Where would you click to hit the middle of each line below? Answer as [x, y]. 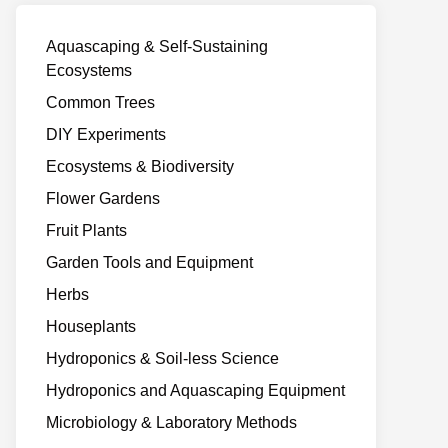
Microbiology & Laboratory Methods [171, 422]
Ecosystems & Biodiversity [140, 166]
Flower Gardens [103, 198]
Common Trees [100, 102]
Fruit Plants [86, 230]
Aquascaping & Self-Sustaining [157, 46]
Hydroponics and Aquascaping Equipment [195, 390]
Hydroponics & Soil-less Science [162, 358]
